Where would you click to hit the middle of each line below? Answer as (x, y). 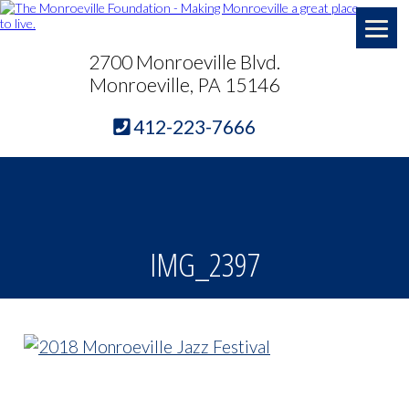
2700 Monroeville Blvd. (185, 62)
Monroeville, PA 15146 (185, 84)
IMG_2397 (204, 264)
